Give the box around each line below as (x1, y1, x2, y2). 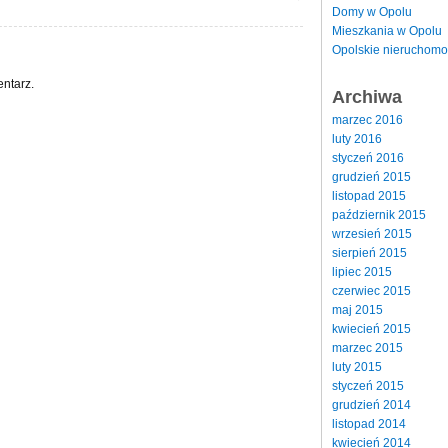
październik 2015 (332, 207, 426, 222)
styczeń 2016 (332, 150, 404, 165)
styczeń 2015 (332, 378, 404, 393)
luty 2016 (332, 131, 382, 146)
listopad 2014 (332, 416, 406, 431)
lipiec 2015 (332, 264, 392, 279)
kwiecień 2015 (332, 321, 411, 336)
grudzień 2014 (332, 397, 411, 412)
